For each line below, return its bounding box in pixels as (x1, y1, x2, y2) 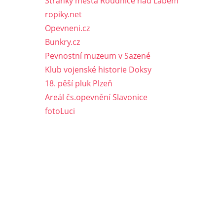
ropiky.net (45, 9, 82, 20)
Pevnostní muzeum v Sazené (45, 50, 150, 62)
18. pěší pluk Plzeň (45, 78, 112, 89)
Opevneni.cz (45, 23, 90, 34)
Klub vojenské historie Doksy (45, 64, 151, 75)
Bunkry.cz (45, 37, 80, 48)
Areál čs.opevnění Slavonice (45, 92, 147, 103)
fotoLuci (45, 106, 75, 117)
